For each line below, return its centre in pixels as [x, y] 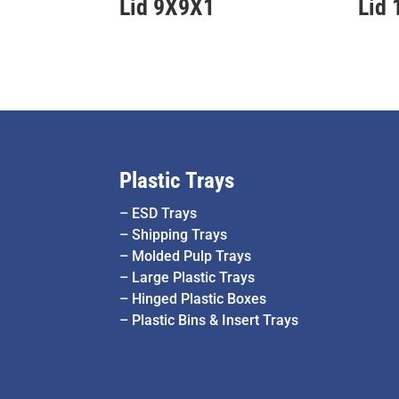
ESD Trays [165, 214]
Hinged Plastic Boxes [199, 299]
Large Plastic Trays [194, 278]
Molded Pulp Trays [192, 256]
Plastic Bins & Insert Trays [216, 321]
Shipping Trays [180, 235]
